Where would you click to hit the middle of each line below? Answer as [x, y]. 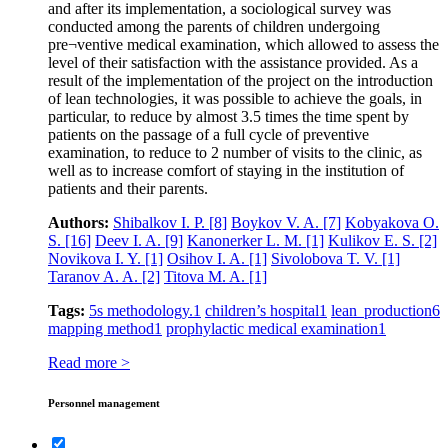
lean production [381, 310]
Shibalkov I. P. [161, 222]
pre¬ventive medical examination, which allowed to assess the [243, 44]
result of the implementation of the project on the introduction [240, 80]
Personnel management [104, 402]
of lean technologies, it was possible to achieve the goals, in [235, 98]
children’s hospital [262, 310]
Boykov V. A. [277, 222]
